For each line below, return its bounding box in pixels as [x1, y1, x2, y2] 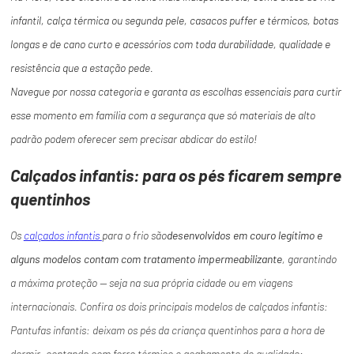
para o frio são [101, 228, 167, 243]
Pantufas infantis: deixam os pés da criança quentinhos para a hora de [9, 323, 325, 337]
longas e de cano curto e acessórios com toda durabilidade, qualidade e [9, 37, 330, 51]
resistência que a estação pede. [9, 61, 153, 75]
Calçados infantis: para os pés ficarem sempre [9, 165, 341, 186]
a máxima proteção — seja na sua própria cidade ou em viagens [9, 276, 292, 290]
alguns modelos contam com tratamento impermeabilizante [9, 252, 282, 266]
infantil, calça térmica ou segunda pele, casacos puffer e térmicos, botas [9, 13, 338, 28]
